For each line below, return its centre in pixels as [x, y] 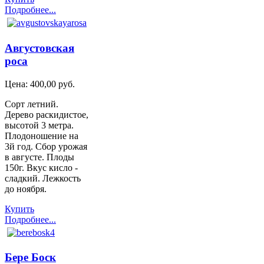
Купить [19, 209]
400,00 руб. [52, 84]
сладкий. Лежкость [43, 178]
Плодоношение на [42, 136]
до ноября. [26, 189]
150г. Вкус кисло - [41, 167]
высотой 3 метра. [39, 125]
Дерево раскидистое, [47, 114]
